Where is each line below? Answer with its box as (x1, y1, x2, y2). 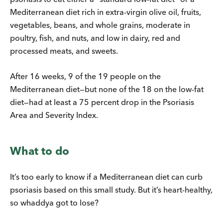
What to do (10, 143, 69, 158)
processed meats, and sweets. (10, 45, 118, 56)
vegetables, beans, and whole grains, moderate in (10, 19, 190, 30)
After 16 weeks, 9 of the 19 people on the (10, 71, 161, 81)
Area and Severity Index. (10, 110, 98, 120)
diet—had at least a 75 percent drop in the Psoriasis (10, 97, 194, 107)
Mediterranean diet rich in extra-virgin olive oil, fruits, (10, 6, 201, 17)
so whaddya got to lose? (10, 197, 99, 208)
